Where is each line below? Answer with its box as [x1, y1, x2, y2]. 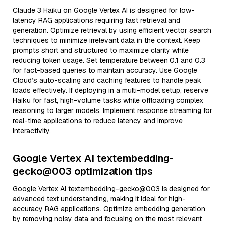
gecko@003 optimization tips [13, 165, 153, 178]
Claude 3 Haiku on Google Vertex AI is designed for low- [13, 6, 195, 15]
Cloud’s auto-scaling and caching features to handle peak [13, 76, 201, 85]
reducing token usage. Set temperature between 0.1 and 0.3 [13, 56, 205, 65]
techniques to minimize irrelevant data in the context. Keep [13, 36, 200, 45]
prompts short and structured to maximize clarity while [13, 46, 189, 55]
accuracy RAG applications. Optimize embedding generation [13, 204, 205, 213]
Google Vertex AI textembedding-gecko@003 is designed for [13, 184, 210, 193]
